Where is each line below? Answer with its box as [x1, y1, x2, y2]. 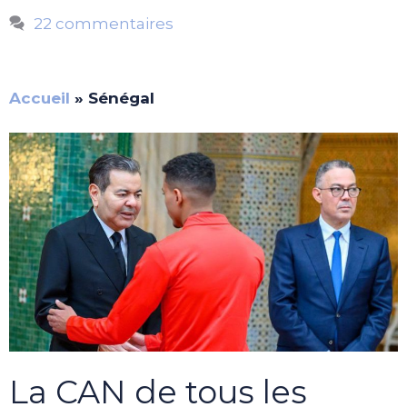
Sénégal [88, 88, 154, 107]
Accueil [9, 88, 70, 107]
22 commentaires [34, 14, 174, 33]
